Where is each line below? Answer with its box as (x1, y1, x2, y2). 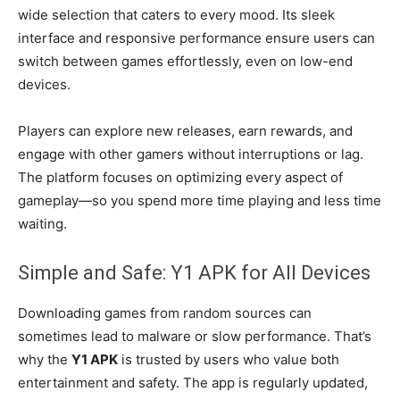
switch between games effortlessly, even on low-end (18, 52, 353, 70)
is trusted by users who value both (118, 350, 339, 368)
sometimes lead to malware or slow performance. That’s (18, 327, 371, 345)
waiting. (18, 214, 67, 232)
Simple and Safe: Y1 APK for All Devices (18, 261, 371, 284)
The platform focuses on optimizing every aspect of (18, 168, 343, 186)
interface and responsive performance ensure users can (18, 29, 375, 46)
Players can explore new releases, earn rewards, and (18, 121, 353, 139)
